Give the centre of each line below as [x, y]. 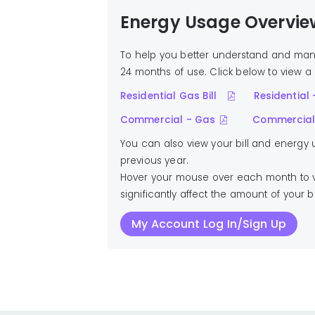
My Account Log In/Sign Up [209, 224]
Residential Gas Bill [172, 96]
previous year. [154, 161]
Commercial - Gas [168, 120]
